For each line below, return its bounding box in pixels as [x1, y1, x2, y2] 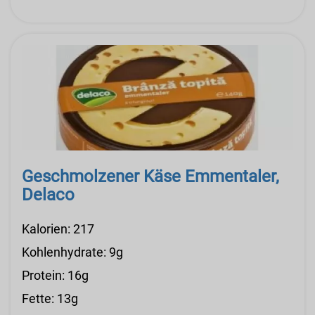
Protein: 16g [22, 268, 89, 283]
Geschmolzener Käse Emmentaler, [22, 167, 279, 187]
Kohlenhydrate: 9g [22, 245, 123, 260]
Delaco [22, 185, 75, 205]
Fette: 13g [22, 291, 78, 307]
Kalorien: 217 [22, 221, 94, 237]
